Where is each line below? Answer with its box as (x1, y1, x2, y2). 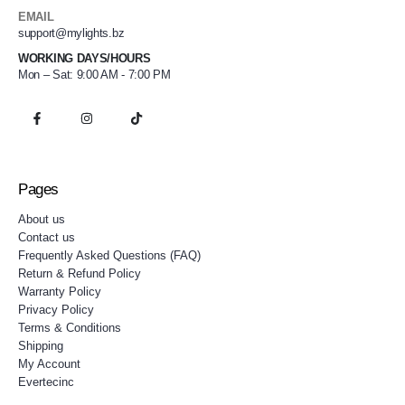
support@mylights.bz (18, 26, 125, 41)
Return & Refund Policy (18, 266, 141, 280)
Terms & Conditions (18, 320, 121, 334)
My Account (18, 356, 80, 371)
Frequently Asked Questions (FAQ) (18, 248, 201, 262)
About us (18, 212, 65, 226)
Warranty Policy (18, 284, 101, 298)
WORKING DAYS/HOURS (18, 52, 151, 66)
